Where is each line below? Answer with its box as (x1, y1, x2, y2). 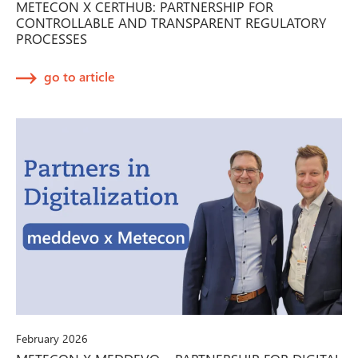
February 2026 (16, 331, 88, 347)
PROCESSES (16, 29, 87, 47)
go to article (44, 67, 115, 85)
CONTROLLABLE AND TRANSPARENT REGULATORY (16, 13, 326, 31)
